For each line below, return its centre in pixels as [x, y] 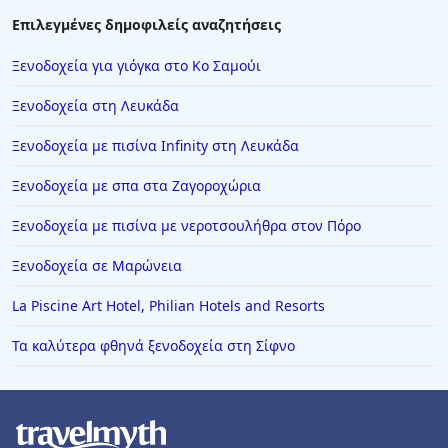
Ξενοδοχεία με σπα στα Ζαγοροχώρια [136, 186]
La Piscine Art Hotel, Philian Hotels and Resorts [168, 306]
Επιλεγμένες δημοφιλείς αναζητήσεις [146, 25]
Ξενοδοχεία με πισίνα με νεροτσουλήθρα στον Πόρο [186, 226]
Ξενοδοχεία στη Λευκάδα [95, 106]
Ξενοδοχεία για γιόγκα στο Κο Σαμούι [136, 66]
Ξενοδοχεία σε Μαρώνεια [97, 266]
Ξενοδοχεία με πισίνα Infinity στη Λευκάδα [155, 146]
